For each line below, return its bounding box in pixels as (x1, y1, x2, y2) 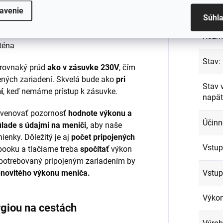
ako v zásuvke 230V (47, 63, 119, 73)
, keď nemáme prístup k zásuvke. (3, 87, 118, 97)
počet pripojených (71, 132, 135, 142)
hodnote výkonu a (68, 109, 132, 118)
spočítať (80, 144, 109, 154)
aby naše (88, 120, 122, 130)
